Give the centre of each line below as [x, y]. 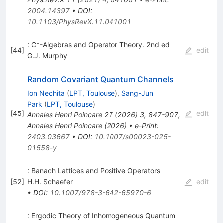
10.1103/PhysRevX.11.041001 [79, 22]
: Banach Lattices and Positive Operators [94, 171]
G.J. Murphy [47, 56]
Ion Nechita [46, 93]
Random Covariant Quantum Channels [100, 79]
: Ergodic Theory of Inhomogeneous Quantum [101, 216]
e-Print [146, 126]
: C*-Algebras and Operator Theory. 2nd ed [98, 45]
